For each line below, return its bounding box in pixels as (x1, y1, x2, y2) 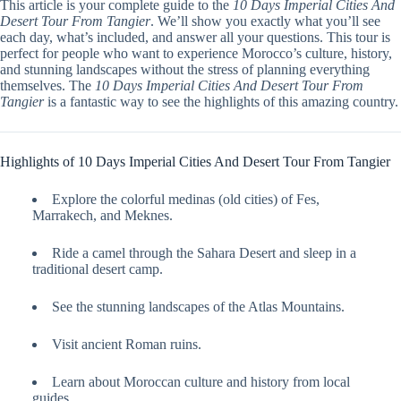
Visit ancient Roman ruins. (52, 337, 201, 353)
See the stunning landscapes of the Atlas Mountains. (52, 299, 345, 315)
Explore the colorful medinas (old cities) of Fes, (52, 192, 320, 208)
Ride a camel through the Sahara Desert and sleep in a (52, 245, 356, 261)
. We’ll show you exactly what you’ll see (150, 13, 380, 30)
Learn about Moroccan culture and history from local (52, 374, 350, 390)
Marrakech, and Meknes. (32, 208, 173, 224)
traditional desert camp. (32, 261, 163, 277)
